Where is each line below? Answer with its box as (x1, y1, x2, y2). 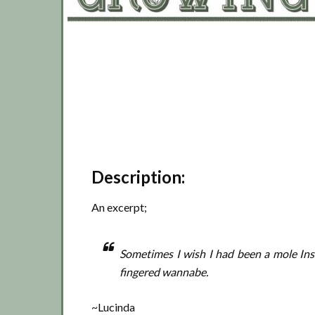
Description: (91, 167, 185, 187)
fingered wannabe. (120, 265, 208, 278)
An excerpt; (91, 200, 147, 214)
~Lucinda (91, 300, 135, 314)
